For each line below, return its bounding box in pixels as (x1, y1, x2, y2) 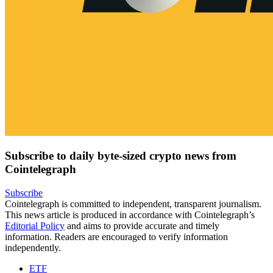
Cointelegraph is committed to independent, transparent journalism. (5, 199, 261, 210)
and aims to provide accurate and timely (65, 221, 219, 232)
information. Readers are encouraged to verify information (5, 232, 228, 243)
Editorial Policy (5, 221, 65, 232)
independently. (5, 243, 61, 253)
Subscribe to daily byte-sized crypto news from (5, 149, 236, 163)
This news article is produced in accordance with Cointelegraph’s (5, 210, 255, 221)
